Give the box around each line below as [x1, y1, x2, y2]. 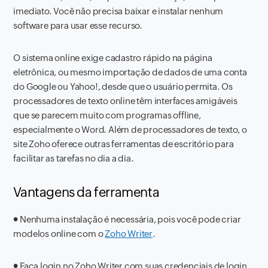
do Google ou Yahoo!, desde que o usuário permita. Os [13, 81, 233, 92]
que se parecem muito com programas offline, [13, 110, 201, 120]
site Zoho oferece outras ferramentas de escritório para [13, 139, 234, 149]
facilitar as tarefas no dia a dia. [13, 153, 134, 163]
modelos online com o [13, 229, 105, 239]
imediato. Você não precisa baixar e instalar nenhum [13, 6, 224, 16]
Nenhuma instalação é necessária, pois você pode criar [20, 214, 241, 224]
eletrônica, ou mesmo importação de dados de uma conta [13, 67, 247, 77]
